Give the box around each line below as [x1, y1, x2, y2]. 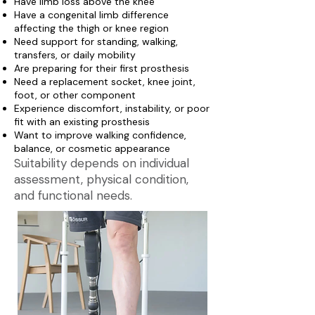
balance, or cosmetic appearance [14, 142, 170, 155]
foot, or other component [14, 89, 136, 101]
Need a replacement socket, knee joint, [14, 75, 195, 88]
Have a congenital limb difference [14, 8, 169, 21]
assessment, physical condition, [14, 172, 188, 187]
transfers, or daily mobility [14, 49, 136, 61]
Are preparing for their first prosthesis [14, 62, 189, 75]
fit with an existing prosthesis [14, 115, 150, 128]
